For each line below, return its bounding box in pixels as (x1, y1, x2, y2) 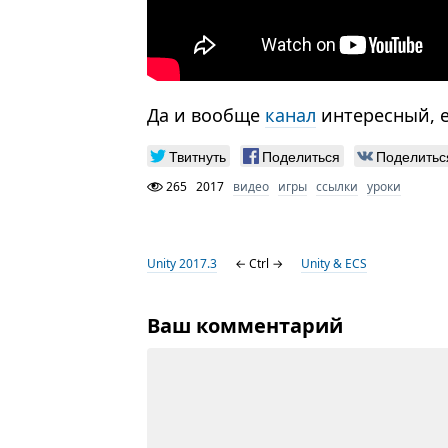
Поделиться (262, 146, 341, 167)
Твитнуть (169, 146, 227, 167)
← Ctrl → (235, 255, 284, 273)
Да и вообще (147, 103, 266, 128)
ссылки (316, 178, 359, 196)
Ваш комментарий (147, 312, 344, 340)
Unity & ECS (301, 255, 368, 273)
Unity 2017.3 (147, 255, 218, 273)
